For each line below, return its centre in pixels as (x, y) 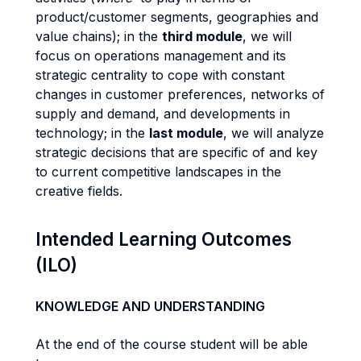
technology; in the (92, 133)
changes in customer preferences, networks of (180, 94)
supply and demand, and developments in (163, 114)
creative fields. (79, 191)
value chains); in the (99, 36)
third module (202, 36)
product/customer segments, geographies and (177, 17)
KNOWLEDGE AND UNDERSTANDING (150, 306)
